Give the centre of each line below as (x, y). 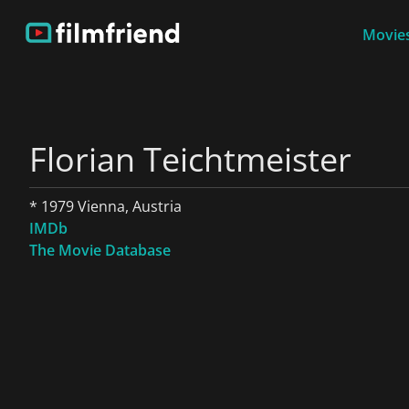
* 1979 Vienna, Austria (105, 206)
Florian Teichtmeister (190, 159)
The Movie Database (100, 250)
